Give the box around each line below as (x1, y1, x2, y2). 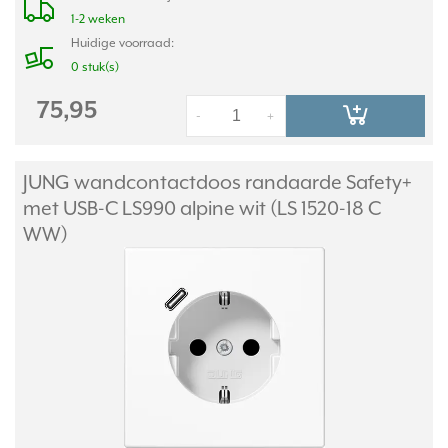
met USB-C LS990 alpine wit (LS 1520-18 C (23, 197, 381, 219)
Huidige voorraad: (71, 36, 174, 50)
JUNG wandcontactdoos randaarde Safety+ (23, 171, 412, 193)
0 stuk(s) (71, 60, 119, 74)
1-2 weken (71, 12, 125, 26)
